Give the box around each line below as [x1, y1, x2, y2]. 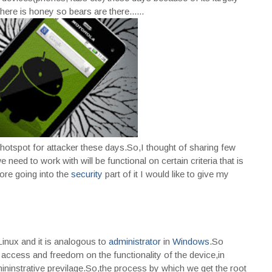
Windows [172, 236, 209, 246]
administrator [108, 236, 161, 246]
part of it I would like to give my [102, 168, 229, 179]
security [70, 168, 103, 179]
